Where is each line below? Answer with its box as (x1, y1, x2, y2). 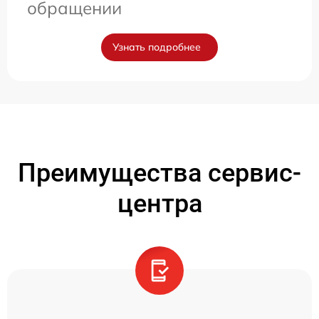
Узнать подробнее (113, 41, 201, 53)
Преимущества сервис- (18, 158, 301, 188)
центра (117, 189, 202, 219)
